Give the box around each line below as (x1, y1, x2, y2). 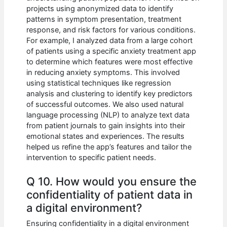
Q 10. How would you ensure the (26, 175, 197, 188)
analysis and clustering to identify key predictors (26, 89, 193, 98)
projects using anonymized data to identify (26, 4, 174, 13)
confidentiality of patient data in (26, 188, 193, 202)
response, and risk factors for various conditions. (26, 25, 196, 34)
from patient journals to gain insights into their (26, 121, 185, 130)
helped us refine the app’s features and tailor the (26, 142, 192, 152)
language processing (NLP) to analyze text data (26, 110, 190, 120)
